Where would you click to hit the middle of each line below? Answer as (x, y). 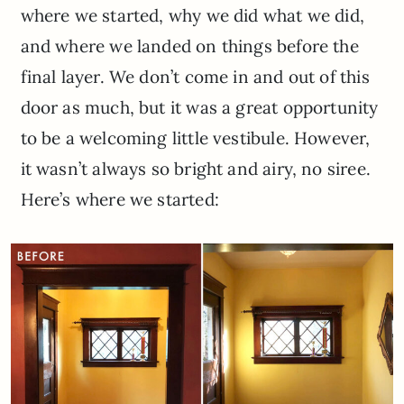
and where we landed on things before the (189, 46)
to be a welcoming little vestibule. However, (195, 138)
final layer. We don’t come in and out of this (195, 77)
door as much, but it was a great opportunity (199, 108)
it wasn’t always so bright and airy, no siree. (195, 169)
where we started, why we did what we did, (192, 16)
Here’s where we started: (119, 200)
